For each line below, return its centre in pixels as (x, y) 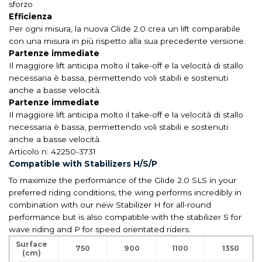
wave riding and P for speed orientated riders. (100, 229)
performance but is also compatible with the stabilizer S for (125, 217)
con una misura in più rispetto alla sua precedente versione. (127, 41)
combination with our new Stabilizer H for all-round (110, 204)
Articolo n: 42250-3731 (52, 151)
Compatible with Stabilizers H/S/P (83, 163)
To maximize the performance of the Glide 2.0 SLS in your (123, 180)
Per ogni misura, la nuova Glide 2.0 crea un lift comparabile (125, 28)
